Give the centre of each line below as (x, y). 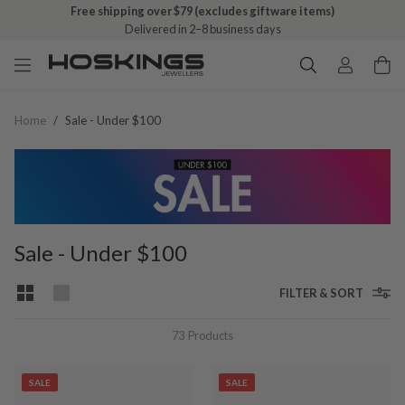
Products (211, 336)
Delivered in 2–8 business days (202, 29)
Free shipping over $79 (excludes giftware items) (202, 11)
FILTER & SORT (321, 293)
